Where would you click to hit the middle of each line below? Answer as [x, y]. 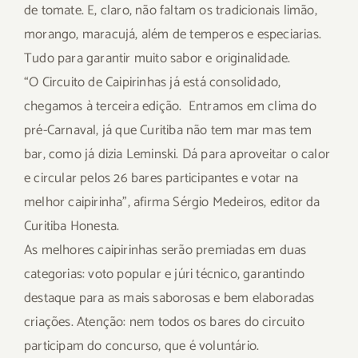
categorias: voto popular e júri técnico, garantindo [165, 274]
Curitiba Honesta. [72, 226]
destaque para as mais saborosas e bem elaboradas [169, 298]
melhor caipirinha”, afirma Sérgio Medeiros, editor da [172, 202]
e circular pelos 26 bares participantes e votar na [161, 178]
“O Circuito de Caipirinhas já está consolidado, [153, 82]
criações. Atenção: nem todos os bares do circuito [164, 322]
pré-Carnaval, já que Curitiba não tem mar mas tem [168, 130]
